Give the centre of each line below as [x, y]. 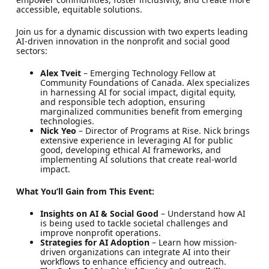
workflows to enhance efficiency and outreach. [133, 261]
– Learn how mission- [193, 242]
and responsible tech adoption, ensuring [122, 101]
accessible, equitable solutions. [79, 9]
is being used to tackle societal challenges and [134, 223]
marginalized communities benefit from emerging [141, 111]
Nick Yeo [58, 130]
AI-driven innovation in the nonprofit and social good [123, 41]
